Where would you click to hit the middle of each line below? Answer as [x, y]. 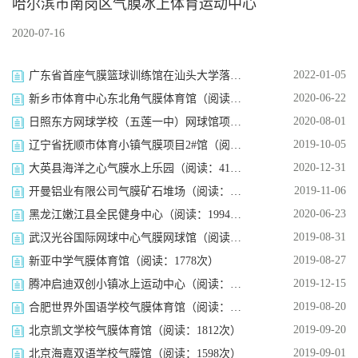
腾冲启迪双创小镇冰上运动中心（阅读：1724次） [236, 284]
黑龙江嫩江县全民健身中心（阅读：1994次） [236, 214]
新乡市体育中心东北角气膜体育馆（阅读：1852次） [236, 98]
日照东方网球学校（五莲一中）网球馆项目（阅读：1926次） [236, 121]
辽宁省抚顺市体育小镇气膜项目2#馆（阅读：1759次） [236, 145]
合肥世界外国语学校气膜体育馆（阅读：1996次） [236, 307]
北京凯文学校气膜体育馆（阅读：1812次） [135, 330]
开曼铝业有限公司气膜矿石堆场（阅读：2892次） [236, 191]
